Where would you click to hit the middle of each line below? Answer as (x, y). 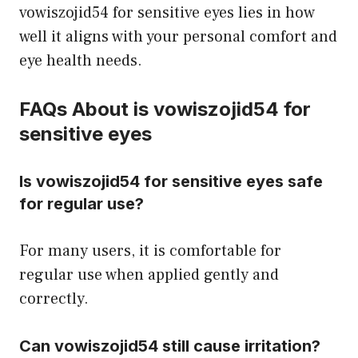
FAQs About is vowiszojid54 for (165, 109)
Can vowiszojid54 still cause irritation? (170, 346)
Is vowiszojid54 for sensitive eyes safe (171, 181)
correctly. (54, 298)
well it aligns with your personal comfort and (178, 36)
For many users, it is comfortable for (150, 251)
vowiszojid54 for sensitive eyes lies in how (167, 12)
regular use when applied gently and (149, 274)
